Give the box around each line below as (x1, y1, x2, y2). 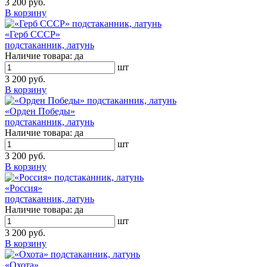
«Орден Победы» (5, 105, 75, 116)
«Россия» (5, 182, 42, 193)
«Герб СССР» (5, 29, 60, 39)
